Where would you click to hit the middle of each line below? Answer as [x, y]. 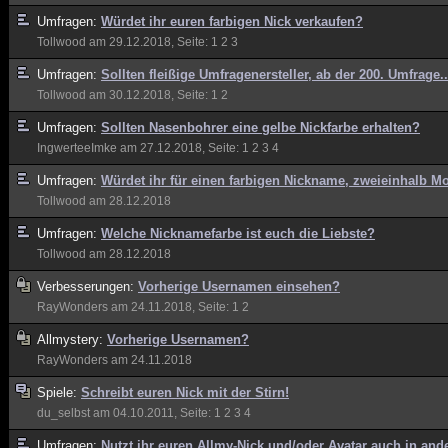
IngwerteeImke [77, 148]
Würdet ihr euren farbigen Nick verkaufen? [232, 21]
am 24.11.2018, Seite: [170, 307]
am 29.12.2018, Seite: [148, 42]
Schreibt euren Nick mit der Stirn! [185, 392]
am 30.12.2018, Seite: [148, 95]
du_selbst [63, 413]
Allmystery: [72, 339]
